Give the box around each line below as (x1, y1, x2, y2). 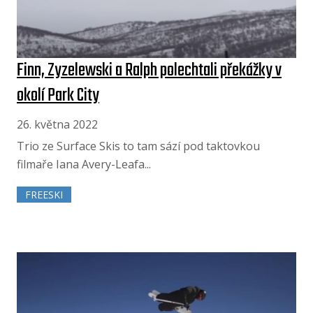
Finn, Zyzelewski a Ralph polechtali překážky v (17, 56, 282, 85)
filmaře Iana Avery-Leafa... (17, 156, 151, 172)
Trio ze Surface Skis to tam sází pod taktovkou (17, 138, 260, 154)
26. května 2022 (17, 116, 98, 132)
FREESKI (25, 188, 63, 202)
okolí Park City (17, 81, 99, 110)
